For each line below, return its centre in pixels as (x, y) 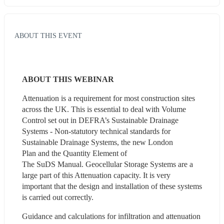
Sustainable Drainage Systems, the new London (97, 142)
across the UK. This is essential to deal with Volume (104, 109)
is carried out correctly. (61, 197)
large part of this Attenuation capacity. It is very (96, 175)
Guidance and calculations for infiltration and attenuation (111, 216)
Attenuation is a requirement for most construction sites (108, 98)
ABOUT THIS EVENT (48, 35)
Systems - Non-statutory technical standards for (96, 131)
